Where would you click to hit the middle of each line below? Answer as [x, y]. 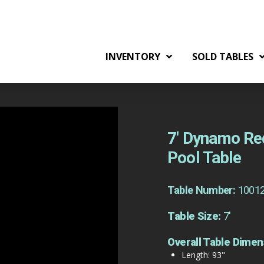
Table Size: [195, 216]
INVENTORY [133, 57]
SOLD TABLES [222, 57]
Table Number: [203, 190]
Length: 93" [203, 255]
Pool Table [204, 157]
